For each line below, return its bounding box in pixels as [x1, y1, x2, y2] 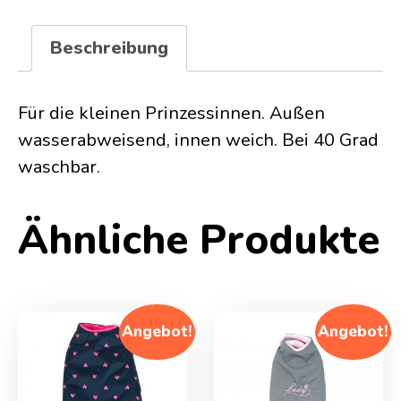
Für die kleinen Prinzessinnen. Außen [18, 100, 325, 125]
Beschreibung [50, 35, 168, 60]
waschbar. [18, 154, 100, 179]
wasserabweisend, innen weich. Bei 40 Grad [18, 127, 379, 152]
